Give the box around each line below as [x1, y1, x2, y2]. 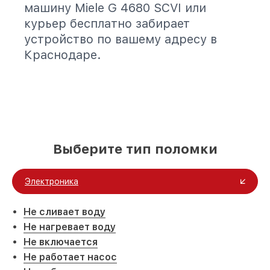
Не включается [24, 236, 98, 248]
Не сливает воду [24, 206, 105, 218]
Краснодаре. [24, 48, 101, 62]
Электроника [25, 177, 78, 186]
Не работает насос [24, 251, 117, 263]
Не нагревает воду [24, 221, 116, 233]
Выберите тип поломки [52, 141, 218, 157]
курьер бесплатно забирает [24, 16, 190, 31]
